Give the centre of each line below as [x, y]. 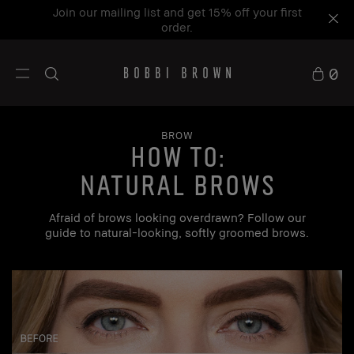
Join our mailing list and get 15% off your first [177, 12]
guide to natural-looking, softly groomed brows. [177, 232]
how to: [177, 155]
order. [177, 27]
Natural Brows [177, 184]
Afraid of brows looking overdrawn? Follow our [177, 217]
